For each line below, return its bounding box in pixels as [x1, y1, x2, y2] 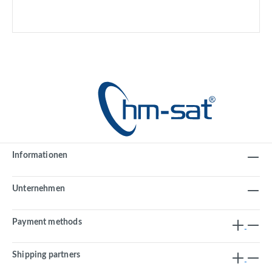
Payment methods [12, 218, 82, 227]
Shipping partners [12, 251, 81, 260]
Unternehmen [12, 185, 65, 194]
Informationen [12, 151, 68, 160]
